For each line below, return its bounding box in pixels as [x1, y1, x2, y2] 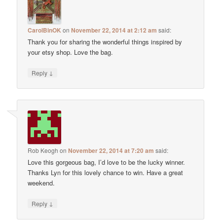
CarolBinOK [28, 26, 62, 35]
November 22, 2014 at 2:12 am [71, 26, 157, 35]
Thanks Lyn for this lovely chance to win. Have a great [28, 167, 184, 177]
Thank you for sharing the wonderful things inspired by [28, 37, 183, 47]
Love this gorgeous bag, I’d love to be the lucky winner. [28, 157, 185, 167]
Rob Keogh [28, 146, 59, 154]
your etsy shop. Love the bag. [28, 47, 113, 57]
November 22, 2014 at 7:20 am [68, 146, 154, 155]
